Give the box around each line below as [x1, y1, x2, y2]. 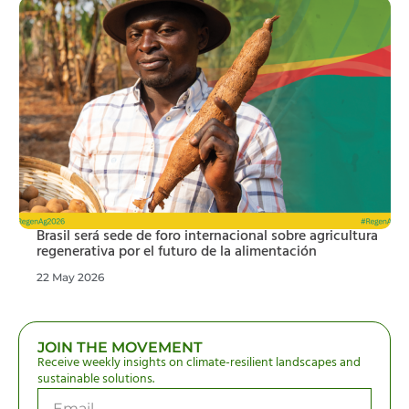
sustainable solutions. [37, 368, 154, 390]
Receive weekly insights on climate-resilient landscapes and [37, 351, 361, 373]
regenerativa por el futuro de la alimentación [37, 239, 317, 264]
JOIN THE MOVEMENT [37, 338, 203, 356]
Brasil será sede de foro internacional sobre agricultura [37, 224, 378, 248]
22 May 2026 [37, 269, 104, 284]
